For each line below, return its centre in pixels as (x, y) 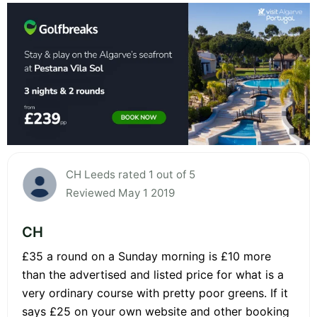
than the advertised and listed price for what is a (153, 274)
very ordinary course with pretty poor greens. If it (155, 293)
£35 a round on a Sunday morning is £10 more (146, 256)
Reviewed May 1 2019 (120, 192)
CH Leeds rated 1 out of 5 (131, 174)
